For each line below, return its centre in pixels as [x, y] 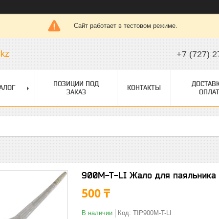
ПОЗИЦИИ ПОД [76, 84]
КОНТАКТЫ [144, 88]
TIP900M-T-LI [152, 213]
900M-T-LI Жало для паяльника [149, 175]
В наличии [97, 213]
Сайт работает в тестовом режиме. [125, 26]
